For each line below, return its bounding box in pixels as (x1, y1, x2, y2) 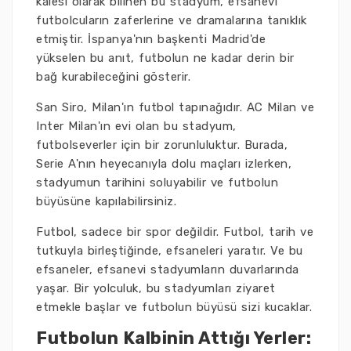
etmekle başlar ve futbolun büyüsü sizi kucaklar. (36, 300, 312, 314)
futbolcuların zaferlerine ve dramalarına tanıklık (36, 13, 307, 27)
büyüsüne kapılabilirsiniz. (36, 194, 176, 208)
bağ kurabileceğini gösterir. (36, 70, 190, 84)
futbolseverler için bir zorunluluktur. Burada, (36, 138, 288, 152)
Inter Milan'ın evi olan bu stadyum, (36, 119, 237, 133)
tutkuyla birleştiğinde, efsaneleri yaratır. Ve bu (36, 244, 303, 258)
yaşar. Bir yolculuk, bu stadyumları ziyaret (36, 281, 276, 295)
